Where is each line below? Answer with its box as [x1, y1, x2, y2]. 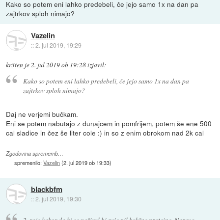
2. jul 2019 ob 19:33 [63, 158, 110, 166]
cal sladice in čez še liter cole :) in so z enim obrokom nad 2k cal [6, 128, 204, 138]
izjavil [87, 60, 105, 69]
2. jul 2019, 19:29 [35, 41, 82, 50]
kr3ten [6, 60, 24, 69]
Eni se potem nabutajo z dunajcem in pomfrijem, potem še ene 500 [6, 118, 212, 129]
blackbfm [30, 183, 62, 194]
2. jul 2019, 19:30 [35, 194, 82, 203]
